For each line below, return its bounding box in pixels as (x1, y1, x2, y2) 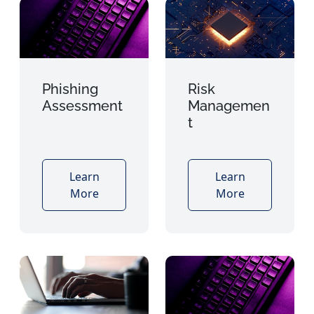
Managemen (188, 97, 270, 114)
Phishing (42, 80, 98, 97)
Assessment (42, 97, 123, 114)
